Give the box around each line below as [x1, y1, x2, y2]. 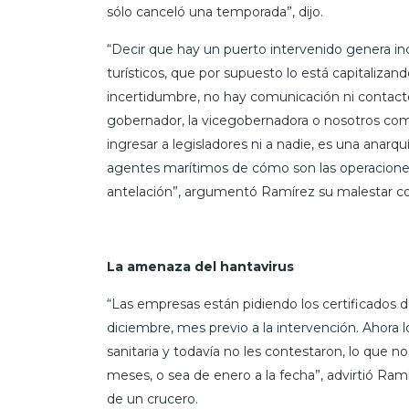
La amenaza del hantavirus [107, 258, 294, 275]
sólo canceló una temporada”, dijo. [107, 4, 323, 20]
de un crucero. [107, 391, 198, 407]
